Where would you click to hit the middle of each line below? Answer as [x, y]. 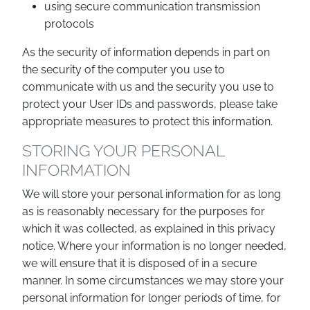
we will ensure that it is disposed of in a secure [139, 263]
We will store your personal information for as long [152, 194]
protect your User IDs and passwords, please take [150, 104]
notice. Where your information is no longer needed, [154, 246]
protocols [69, 24]
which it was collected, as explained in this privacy [149, 229]
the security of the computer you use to [124, 70]
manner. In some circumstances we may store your [153, 281]
